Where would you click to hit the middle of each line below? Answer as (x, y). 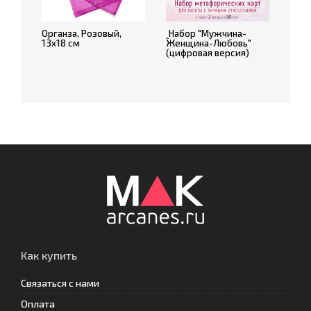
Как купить (49, 255)
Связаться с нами (60, 283)
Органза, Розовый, (82, 33)
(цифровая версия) (208, 53)
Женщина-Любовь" (209, 43)
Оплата (38, 304)
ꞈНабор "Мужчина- (206, 33)
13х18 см (61, 43)
